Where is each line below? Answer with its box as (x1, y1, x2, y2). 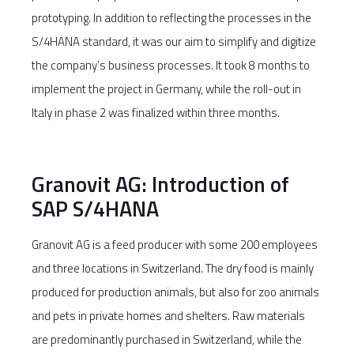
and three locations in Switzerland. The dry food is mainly (32, 259, 314, 277)
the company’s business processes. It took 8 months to (32, 56, 310, 74)
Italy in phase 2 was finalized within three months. (32, 104, 280, 122)
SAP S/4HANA (32, 192, 159, 225)
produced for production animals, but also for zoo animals (32, 283, 319, 301)
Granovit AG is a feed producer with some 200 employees (32, 235, 318, 254)
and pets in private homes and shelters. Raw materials (32, 307, 305, 325)
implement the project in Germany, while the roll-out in (32, 80, 301, 98)
